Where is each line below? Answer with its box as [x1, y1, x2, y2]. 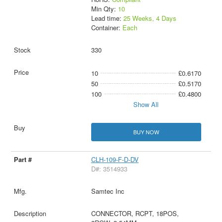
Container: [91, 23, 122, 33]
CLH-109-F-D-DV [91, 155, 139, 165]
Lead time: [91, 13, 123, 23]
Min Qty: [91, 4, 118, 14]
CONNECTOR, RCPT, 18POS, [91, 209, 179, 219]
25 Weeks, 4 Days [123, 13, 176, 23]
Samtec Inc [91, 186, 124, 196]
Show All [133, 100, 159, 110]
